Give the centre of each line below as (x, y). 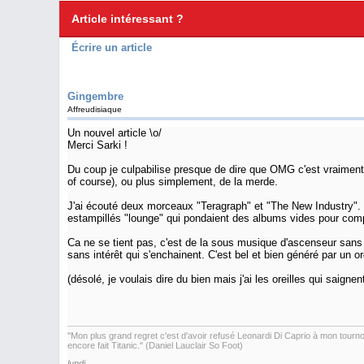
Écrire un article (112, 48)
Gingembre (95, 96)
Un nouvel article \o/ (115, 133)
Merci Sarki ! (97, 145)
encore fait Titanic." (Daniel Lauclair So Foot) (155, 345)
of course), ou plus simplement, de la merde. (173, 182)
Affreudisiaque (95, 109)
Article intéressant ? (128, 19)
